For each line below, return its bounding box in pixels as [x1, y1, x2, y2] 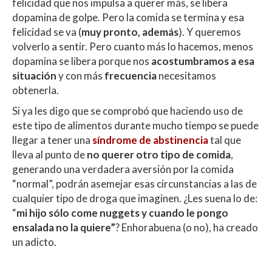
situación [12, 69, 56, 82]
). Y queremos [178, 25, 241, 38]
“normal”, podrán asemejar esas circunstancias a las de [12, 177, 257, 190]
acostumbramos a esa [151, 54, 254, 67]
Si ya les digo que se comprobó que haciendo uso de [12, 104, 243, 117]
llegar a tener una [12, 133, 92, 146]
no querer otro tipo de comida [87, 148, 231, 161]
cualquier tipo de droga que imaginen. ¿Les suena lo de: [12, 191, 257, 205]
